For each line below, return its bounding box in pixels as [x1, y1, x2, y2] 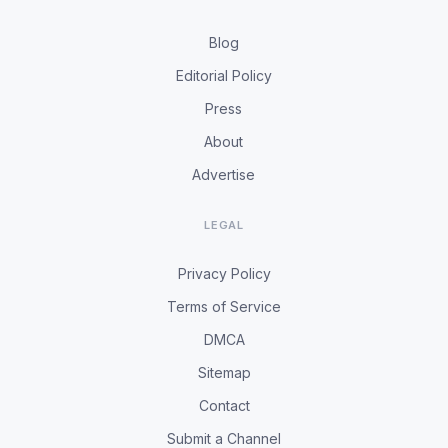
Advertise [192, 166, 256, 183]
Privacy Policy [177, 265, 271, 282]
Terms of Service [167, 298, 281, 315]
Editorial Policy [175, 67, 272, 84]
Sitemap [197, 364, 251, 381]
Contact [198, 397, 250, 414]
